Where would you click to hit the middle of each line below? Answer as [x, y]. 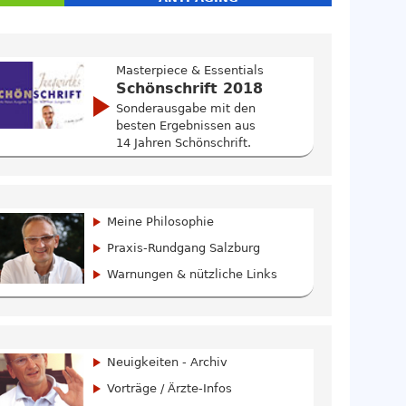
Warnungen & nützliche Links [193, 274]
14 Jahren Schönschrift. [184, 142]
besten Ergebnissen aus [186, 125]
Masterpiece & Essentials [190, 70]
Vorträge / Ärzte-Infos [170, 388]
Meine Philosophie [161, 221]
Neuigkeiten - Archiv [168, 362]
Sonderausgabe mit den [186, 108]
